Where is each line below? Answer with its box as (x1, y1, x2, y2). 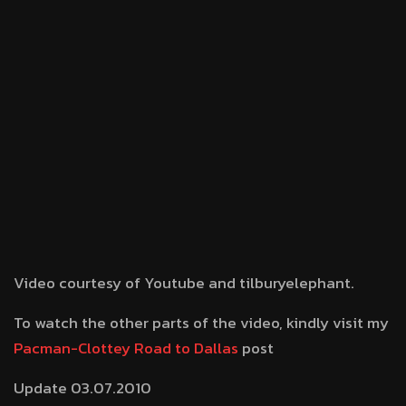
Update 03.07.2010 (14, 376, 151, 400)
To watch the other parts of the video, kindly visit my (14, 311, 389, 334)
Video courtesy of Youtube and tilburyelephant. (14, 271, 354, 295)
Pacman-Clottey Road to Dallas (14, 336, 238, 360)
